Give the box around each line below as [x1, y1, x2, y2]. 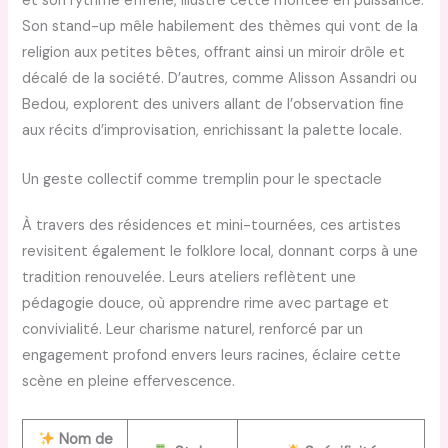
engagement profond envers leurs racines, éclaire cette [22, 346, 402, 366]
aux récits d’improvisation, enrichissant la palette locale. [22, 121, 403, 141]
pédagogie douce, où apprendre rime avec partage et [22, 294, 390, 314]
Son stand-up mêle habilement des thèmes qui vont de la [22, 17, 419, 37]
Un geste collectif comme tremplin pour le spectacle [22, 170, 383, 190]
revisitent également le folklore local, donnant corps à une [22, 242, 419, 262]
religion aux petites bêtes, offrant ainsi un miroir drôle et [22, 43, 406, 63]
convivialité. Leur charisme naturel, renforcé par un [22, 320, 364, 340]
